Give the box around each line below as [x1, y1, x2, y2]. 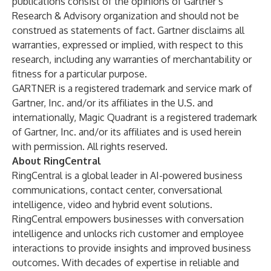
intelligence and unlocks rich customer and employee [12, 227, 244, 240]
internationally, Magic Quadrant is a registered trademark [12, 111, 257, 123]
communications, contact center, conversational [12, 184, 222, 196]
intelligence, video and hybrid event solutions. [12, 198, 212, 211]
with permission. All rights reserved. [12, 140, 168, 152]
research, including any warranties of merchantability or [12, 53, 252, 65]
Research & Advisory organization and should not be [12, 10, 239, 22]
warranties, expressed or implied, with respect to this [12, 39, 243, 51]
